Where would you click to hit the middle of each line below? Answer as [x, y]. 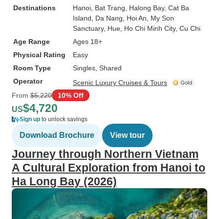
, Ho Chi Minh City [148, 28]
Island [82, 18]
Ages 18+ [88, 42]
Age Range [32, 42]
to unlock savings [64, 119]
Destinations [34, 8]
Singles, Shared [97, 68]
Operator [28, 81]
